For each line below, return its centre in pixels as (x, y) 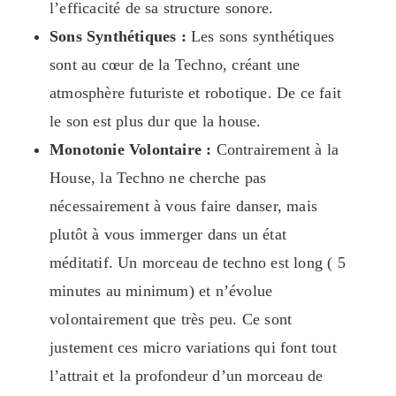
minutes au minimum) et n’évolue (161, 291)
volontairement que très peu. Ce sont (171, 320)
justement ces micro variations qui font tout (193, 348)
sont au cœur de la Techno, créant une (175, 65)
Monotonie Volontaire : (131, 150)
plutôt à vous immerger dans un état (168, 235)
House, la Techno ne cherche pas (158, 178)
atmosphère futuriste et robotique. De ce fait (196, 93)
